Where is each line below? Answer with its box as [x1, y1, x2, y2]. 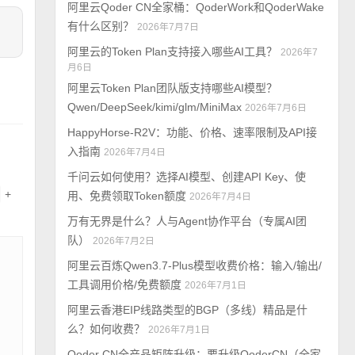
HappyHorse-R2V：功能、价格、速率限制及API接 [67, 126, 318, 139]
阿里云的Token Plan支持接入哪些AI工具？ [67, 45, 278, 58]
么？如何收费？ [67, 323, 146, 335]
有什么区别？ [67, 20, 135, 32]
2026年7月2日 [93, 235, 155, 246]
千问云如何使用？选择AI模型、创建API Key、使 [67, 170, 307, 183]
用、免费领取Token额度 [67, 189, 187, 202]
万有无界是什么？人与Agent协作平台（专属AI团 [67, 215, 307, 227]
